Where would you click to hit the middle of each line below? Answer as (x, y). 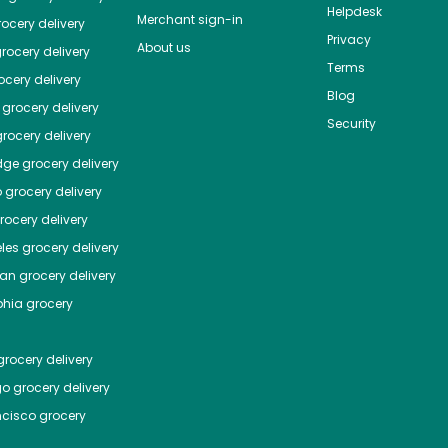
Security (351, 124)
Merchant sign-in (189, 20)
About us (163, 48)
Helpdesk (354, 12)
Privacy (348, 40)
